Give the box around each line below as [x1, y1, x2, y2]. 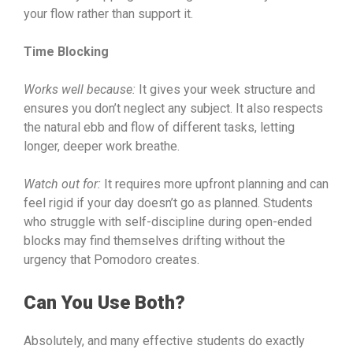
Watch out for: [24, 176, 101, 191]
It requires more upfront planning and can [101, 176, 329, 191]
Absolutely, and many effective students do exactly [24, 333, 305, 349]
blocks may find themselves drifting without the [24, 232, 285, 248]
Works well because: [24, 81, 136, 97]
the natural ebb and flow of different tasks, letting [24, 119, 295, 135]
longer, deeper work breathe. [24, 138, 180, 154]
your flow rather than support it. [24, 6, 193, 21]
